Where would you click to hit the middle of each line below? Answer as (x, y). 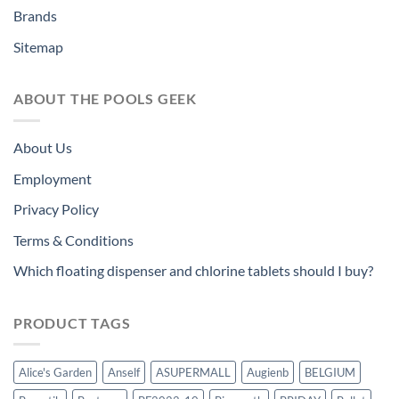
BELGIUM (330, 373)
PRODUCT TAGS (72, 322)
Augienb (268, 373)
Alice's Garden (55, 373)
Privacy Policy (56, 209)
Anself (124, 373)
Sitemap (38, 46)
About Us (43, 147)
